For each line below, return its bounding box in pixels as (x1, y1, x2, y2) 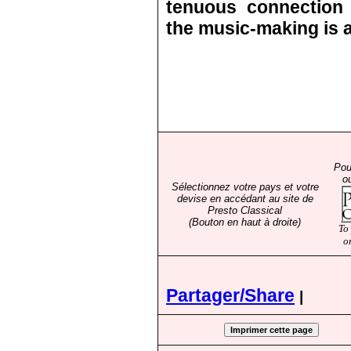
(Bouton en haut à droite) (189, 216, 301, 228)
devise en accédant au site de (176, 193, 313, 204)
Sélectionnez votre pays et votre (171, 181, 319, 193)
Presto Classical (208, 204, 282, 216)
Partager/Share (166, 285, 295, 306)
